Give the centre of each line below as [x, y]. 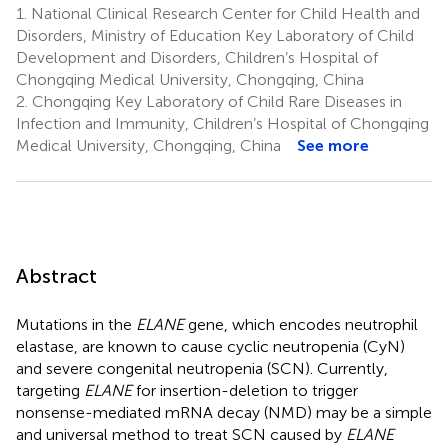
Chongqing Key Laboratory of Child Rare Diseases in [215, 101]
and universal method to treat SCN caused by [181, 434]
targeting [50, 390]
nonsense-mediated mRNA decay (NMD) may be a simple [224, 412]
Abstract [56, 275]
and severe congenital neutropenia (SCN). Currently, [202, 368]
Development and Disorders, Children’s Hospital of [197, 57]
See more [333, 145]
